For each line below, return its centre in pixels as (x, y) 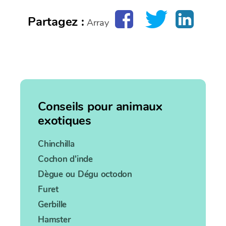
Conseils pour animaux (100, 107)
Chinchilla (56, 144)
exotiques (65, 121)
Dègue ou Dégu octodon (85, 175)
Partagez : (56, 22)
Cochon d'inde (65, 159)
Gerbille (52, 205)
